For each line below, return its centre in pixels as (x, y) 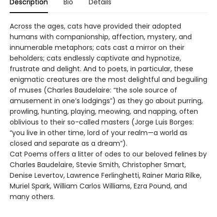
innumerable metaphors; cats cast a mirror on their (97, 47)
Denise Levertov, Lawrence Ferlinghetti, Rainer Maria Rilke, (106, 175)
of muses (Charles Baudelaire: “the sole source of (93, 90)
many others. (33, 196)
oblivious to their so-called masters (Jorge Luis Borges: (102, 122)
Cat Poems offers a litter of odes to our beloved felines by (108, 154)
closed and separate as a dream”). (69, 143)
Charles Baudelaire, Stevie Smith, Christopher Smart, (98, 164)
